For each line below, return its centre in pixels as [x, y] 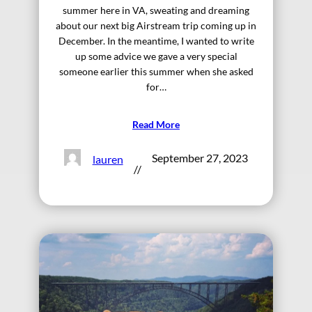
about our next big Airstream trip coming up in [156, 25]
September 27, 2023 [200, 157]
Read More [156, 124]
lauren [108, 159]
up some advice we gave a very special [156, 56]
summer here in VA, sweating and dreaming [156, 10]
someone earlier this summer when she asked [156, 71]
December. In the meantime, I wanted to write [156, 40]
